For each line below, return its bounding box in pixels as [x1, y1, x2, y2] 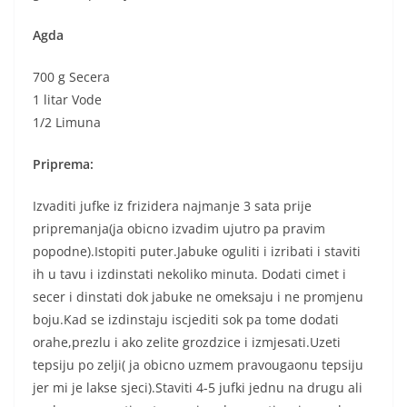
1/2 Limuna [33, 114, 101, 132]
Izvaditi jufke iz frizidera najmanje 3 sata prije [33, 197, 312, 215]
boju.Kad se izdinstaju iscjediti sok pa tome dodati [33, 311, 339, 329]
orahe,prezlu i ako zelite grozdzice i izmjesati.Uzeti [33, 333, 341, 352]
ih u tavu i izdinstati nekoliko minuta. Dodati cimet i [33, 265, 346, 283]
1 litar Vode [33, 91, 102, 109]
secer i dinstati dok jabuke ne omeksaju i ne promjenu [33, 288, 363, 306]
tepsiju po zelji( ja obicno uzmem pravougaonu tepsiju [33, 356, 363, 374]
